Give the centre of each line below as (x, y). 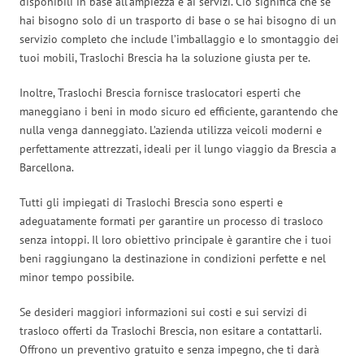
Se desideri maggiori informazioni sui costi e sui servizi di (163, 312)
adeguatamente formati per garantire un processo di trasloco (171, 221)
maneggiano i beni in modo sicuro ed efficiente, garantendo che (179, 111)
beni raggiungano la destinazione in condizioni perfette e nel (173, 258)
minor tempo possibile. (77, 277)
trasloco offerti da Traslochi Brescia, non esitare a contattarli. (170, 330)
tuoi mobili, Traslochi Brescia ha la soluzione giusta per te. (165, 57)
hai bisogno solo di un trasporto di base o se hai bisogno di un (178, 20)
